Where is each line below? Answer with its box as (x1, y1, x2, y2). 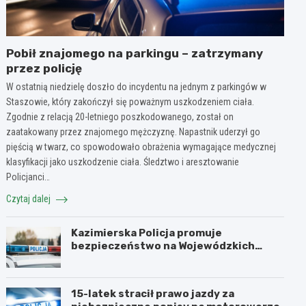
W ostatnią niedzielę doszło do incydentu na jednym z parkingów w (6, 81, 267, 92)
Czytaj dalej (6, 193, 53, 204)
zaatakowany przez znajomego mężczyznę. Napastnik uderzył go (6, 126, 261, 137)
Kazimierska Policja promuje (71, 226, 223, 239)
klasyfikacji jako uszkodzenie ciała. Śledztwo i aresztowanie (6, 156, 240, 167)
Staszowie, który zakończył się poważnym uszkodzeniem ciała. (6, 96, 255, 107)
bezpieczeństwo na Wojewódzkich (71, 239, 255, 252)
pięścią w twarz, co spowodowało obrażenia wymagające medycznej (6, 141, 277, 152)
